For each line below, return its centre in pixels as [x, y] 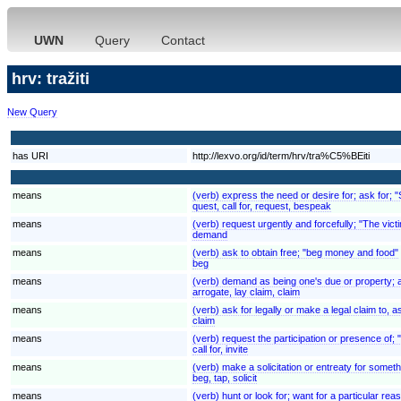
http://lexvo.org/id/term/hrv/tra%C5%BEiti [281, 155]
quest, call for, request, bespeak [262, 205]
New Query [32, 111]
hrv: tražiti [51, 78]
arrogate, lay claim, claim [246, 291]
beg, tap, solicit [225, 377]
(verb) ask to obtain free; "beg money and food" [295, 252]
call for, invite [220, 349]
